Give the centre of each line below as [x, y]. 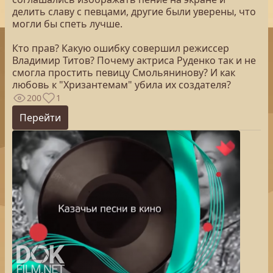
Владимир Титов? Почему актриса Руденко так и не [134, 60]
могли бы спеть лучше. [67, 24]
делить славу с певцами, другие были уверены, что [134, 12]
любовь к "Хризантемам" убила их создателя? [122, 85]
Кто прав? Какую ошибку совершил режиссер [121, 48]
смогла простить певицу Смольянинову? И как [124, 73]
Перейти [40, 118]
